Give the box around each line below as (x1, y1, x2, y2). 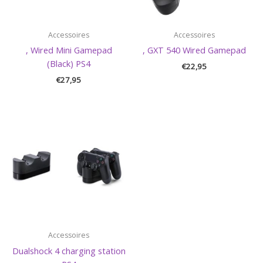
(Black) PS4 (47, 58, 90, 70)
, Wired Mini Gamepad (25, 44, 112, 56)
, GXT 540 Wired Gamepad (143, 44, 246, 56)
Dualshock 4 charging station (12, 244, 126, 257)
